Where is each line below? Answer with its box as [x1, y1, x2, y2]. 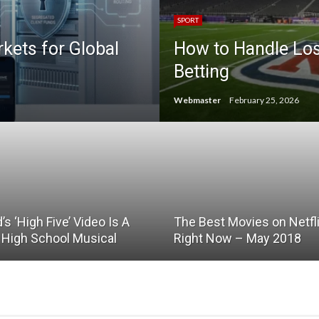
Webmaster [174, 95, 221, 105]
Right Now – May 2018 [174, 231, 301, 246]
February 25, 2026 [229, 95, 299, 105]
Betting [174, 61, 229, 82]
